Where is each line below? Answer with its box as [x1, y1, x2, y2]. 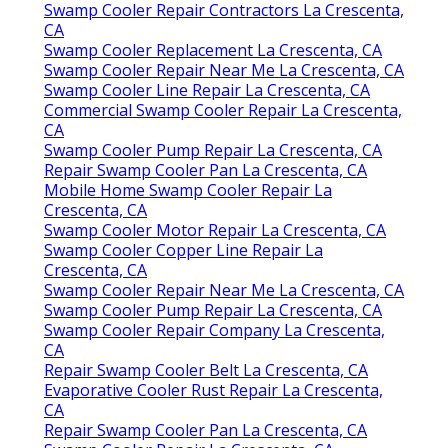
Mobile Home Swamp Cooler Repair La [44, 139, 332, 162]
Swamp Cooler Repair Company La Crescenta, [44, 79, 385, 102]
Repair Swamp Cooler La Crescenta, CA [44, 59, 334, 82]
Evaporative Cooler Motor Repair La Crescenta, [44, 239, 397, 262]
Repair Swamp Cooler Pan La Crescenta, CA [44, 119, 367, 142]
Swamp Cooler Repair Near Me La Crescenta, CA [44, 339, 404, 362]
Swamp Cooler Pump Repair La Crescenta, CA [44, 419, 382, 442]
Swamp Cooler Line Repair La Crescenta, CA [44, 359, 370, 382]
